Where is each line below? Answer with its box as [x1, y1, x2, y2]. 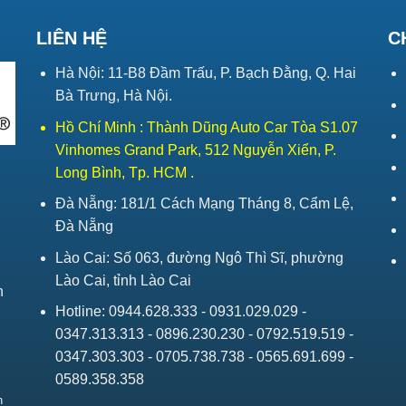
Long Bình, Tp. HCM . [54, 164, 194, 180]
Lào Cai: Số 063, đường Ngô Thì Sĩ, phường [54, 249, 343, 266]
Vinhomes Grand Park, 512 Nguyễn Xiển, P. [54, 141, 336, 158]
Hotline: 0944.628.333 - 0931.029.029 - [54, 304, 306, 320]
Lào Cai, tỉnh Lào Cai [54, 272, 191, 288]
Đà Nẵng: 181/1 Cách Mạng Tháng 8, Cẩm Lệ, [54, 196, 353, 212]
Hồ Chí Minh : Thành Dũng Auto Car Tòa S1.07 [54, 119, 358, 135]
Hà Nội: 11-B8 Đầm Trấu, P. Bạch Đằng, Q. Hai [54, 64, 356, 81]
